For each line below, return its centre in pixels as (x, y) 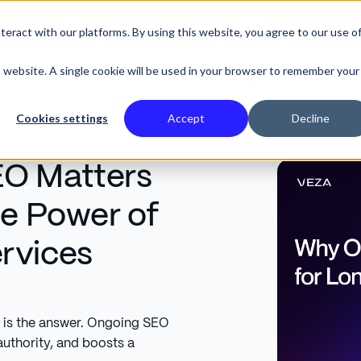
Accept (186, 118)
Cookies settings (62, 118)
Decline (310, 118)
